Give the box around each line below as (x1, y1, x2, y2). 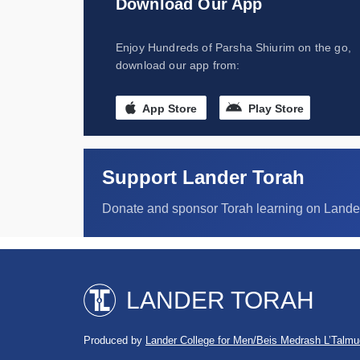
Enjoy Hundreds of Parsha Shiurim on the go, (116, 41, 351, 54)
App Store (142, 102, 198, 115)
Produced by (84, 334, 145, 346)
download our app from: (116, 59, 240, 72)
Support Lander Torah (102, 166, 305, 188)
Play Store (248, 102, 305, 115)
